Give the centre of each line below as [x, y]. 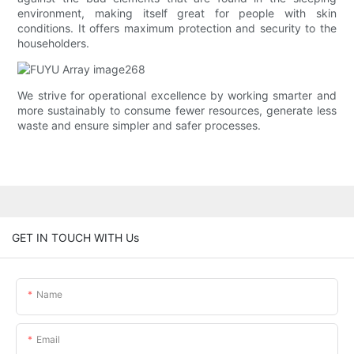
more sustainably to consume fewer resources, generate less [177, 111]
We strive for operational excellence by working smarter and [177, 96]
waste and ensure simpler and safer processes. [139, 126]
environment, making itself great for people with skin [177, 13]
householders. [54, 43]
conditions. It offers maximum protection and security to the [177, 28]
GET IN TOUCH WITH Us [75, 237]
